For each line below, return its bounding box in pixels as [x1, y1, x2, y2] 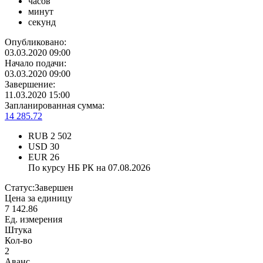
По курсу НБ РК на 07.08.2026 [28, 163, 150, 173]
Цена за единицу [5, 193, 72, 204]
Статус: [5, 183, 35, 193]
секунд [28, 17, 56, 28]
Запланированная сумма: [5, 100, 104, 111]
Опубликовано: [5, 37, 66, 48]
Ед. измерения [5, 214, 62, 225]
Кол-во [5, 235, 32, 246]
